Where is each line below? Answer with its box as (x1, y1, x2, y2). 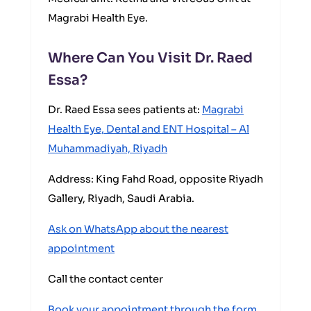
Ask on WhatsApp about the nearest (48, 223, 228, 235)
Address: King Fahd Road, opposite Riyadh (48, 173, 263, 185)
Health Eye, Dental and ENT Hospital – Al (48, 123, 249, 135)
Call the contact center (48, 273, 163, 285)
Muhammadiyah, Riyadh (48, 142, 167, 155)
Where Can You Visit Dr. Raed (48, 49, 253, 67)
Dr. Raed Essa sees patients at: (48, 103, 202, 116)
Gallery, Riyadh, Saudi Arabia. (48, 192, 194, 205)
